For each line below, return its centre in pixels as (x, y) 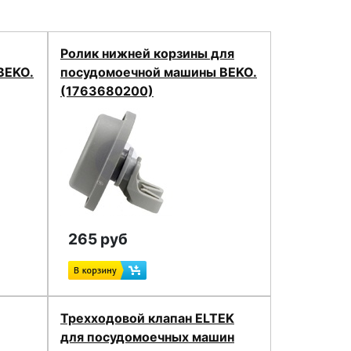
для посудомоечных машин (147, 337)
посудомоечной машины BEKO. (158, 72)
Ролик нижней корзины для (147, 53)
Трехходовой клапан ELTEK (147, 318)
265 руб (98, 239)
